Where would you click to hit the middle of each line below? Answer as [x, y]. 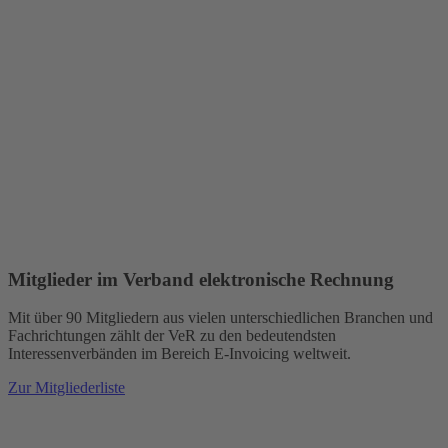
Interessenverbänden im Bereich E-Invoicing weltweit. [179, 354]
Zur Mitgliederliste [66, 388]
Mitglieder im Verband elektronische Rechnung [201, 279]
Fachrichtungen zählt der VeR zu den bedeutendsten [172, 336]
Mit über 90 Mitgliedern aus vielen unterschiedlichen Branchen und [220, 318]
